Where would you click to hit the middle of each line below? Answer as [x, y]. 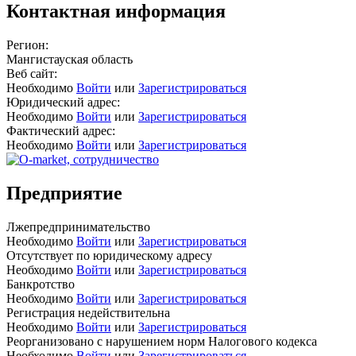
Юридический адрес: [63, 102]
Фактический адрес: [61, 130]
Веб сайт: [32, 73]
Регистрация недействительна [88, 312]
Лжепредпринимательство [78, 226]
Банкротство [41, 284]
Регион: [27, 44]
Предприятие [64, 193]
